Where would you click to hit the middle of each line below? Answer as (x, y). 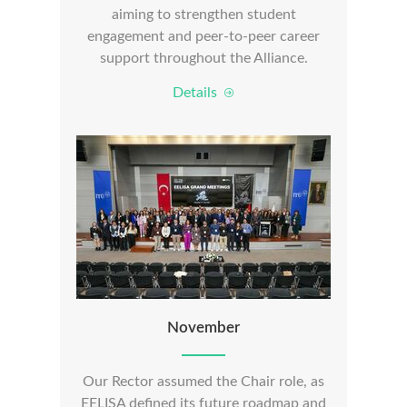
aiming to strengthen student (203, 15)
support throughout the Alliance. (203, 58)
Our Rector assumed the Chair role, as (203, 382)
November (203, 328)
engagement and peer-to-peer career (203, 36)
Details (198, 93)
